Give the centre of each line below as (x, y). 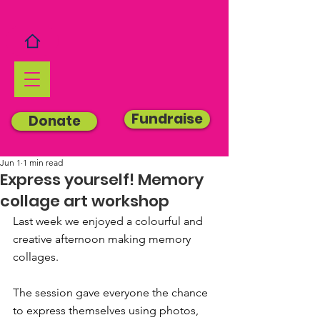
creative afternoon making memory (103, 239)
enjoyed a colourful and (144, 221)
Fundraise (167, 119)
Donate (54, 121)
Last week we (47, 221)
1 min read (43, 162)
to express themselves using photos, (107, 310)
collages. (36, 257)
